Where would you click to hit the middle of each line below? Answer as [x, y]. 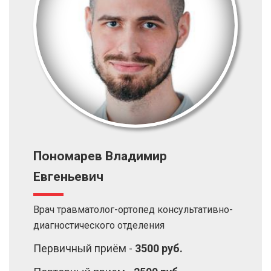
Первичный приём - [84, 248]
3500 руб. [159, 248]
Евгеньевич [68, 177]
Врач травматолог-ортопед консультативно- [133, 210]
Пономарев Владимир [100, 156]
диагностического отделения [99, 225]
